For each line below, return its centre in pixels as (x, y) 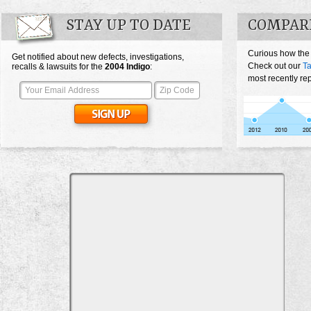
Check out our (275, 66)
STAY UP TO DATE (128, 26)
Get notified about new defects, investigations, (98, 57)
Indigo (138, 67)
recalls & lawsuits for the (58, 67)
